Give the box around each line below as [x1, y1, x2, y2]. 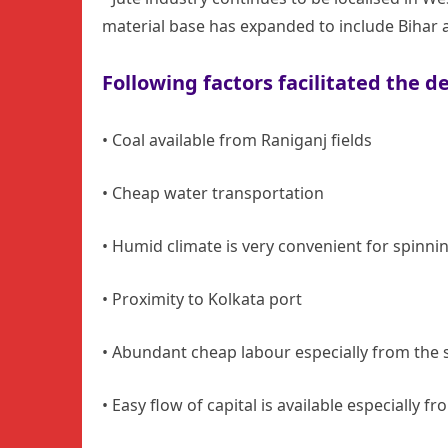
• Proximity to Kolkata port [102, 287, 302, 310]
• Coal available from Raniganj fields [102, 128, 372, 151]
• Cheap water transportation [102, 181, 324, 204]
